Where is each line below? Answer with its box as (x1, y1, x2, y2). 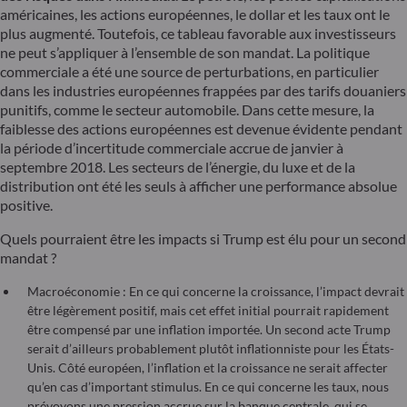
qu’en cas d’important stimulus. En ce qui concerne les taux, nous (27, 379, 389, 395)
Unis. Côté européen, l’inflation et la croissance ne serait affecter (27, 360, 388, 376)
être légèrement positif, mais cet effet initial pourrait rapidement (27, 303, 389, 319)
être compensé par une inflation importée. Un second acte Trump (27, 322, 391, 338)
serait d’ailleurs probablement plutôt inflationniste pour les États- (27, 341, 394, 357)
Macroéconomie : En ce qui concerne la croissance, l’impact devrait (27, 283, 404, 300)
